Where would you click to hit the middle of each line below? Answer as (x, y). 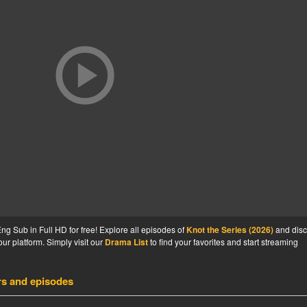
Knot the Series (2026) (230, 229)
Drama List (126, 242)
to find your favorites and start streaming (223, 241)
